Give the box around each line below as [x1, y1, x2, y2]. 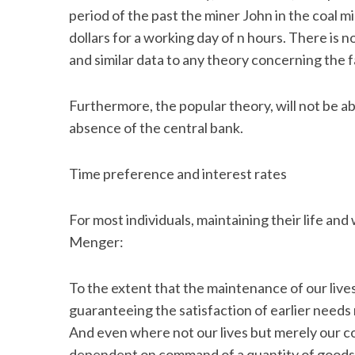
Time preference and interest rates [69, 165, 287, 182]
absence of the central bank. [69, 119, 243, 136]
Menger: [69, 233, 124, 250]
